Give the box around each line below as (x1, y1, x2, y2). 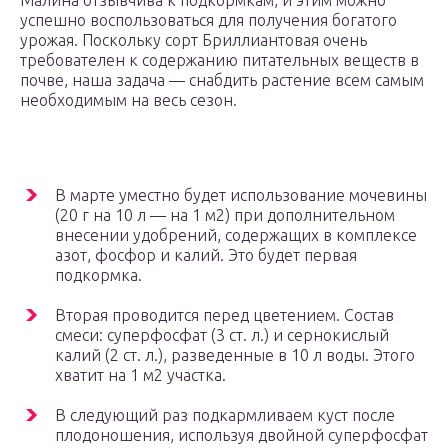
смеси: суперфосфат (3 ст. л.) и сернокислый (55, 326, 389, 345)
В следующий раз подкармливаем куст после (55, 406, 395, 425)
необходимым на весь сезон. (20, 91, 237, 110)
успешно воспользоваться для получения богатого (20, 11, 397, 30)
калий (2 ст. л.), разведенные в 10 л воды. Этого (55, 346, 415, 365)
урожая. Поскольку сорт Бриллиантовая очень (20, 31, 367, 50)
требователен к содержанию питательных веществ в (20, 51, 419, 70)
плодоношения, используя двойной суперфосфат (55, 426, 428, 445)
